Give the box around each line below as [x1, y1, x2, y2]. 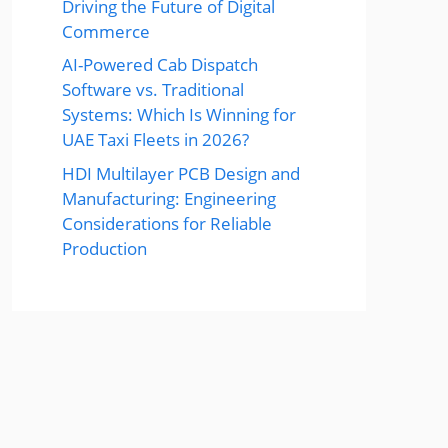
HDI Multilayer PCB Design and [62, 161, 300, 185]
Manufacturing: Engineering [62, 186, 276, 210]
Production [62, 236, 147, 260]
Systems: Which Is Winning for [62, 103, 296, 126]
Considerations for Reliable [62, 211, 272, 235]
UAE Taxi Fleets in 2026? [62, 128, 249, 151]
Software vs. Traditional [62, 78, 244, 101]
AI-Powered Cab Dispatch [62, 53, 258, 76]
